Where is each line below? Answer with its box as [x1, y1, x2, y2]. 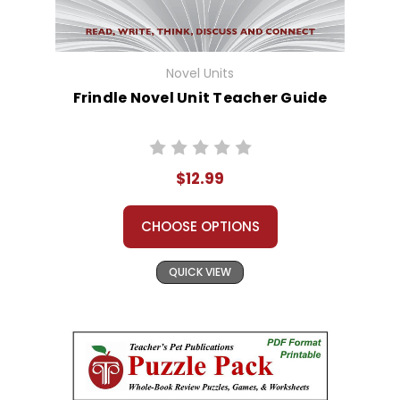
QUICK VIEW [169, 264, 231, 280]
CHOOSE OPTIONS [140, 217, 260, 237]
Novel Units [166, 64, 234, 83]
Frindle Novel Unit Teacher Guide [72, 87, 328, 109]
